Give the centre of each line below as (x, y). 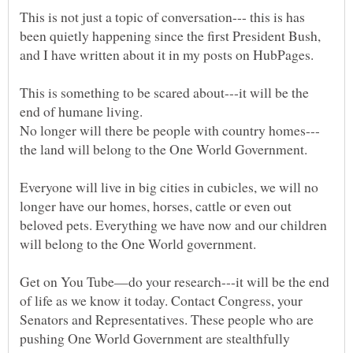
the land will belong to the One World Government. (163, 149)
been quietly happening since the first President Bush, (170, 36)
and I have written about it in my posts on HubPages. (167, 55)
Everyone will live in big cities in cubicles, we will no (169, 187)
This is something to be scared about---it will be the (164, 93)
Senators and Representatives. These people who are (167, 320)
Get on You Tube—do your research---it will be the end (175, 282)
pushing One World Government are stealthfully (155, 338)
